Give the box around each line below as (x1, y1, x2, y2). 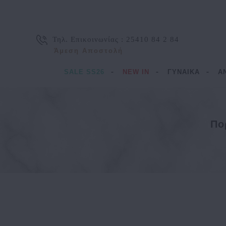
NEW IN (122, 68, 149, 76)
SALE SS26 (64, 68, 104, 76)
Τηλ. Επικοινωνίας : (52, 35, 126, 43)
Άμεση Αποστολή (54, 47, 123, 54)
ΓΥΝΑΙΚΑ (167, 68, 200, 76)
